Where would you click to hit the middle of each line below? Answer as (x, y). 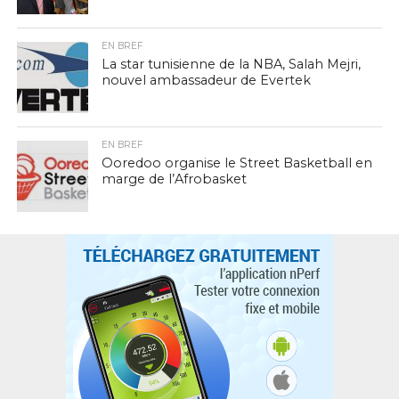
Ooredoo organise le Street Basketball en (236, 163)
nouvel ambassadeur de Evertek (206, 80)
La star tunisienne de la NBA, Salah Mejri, (231, 64)
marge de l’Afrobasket (174, 179)
